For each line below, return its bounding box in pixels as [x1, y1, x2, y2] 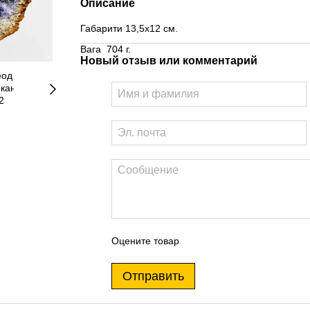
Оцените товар [111, 235, 179, 247]
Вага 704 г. [80, 44, 131, 55]
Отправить [122, 269, 184, 284]
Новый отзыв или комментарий [80, 55, 257, 67]
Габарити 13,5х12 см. [80, 23, 178, 34]
